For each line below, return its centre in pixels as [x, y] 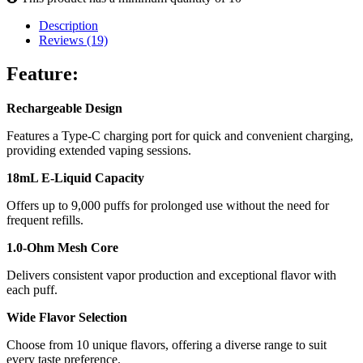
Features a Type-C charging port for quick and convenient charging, [180, 136]
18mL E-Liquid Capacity [75, 178]
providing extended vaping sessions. [99, 151]
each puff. [32, 290]
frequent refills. [45, 220]
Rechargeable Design [64, 109]
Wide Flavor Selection [67, 318]
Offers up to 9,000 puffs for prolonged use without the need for [168, 206]
